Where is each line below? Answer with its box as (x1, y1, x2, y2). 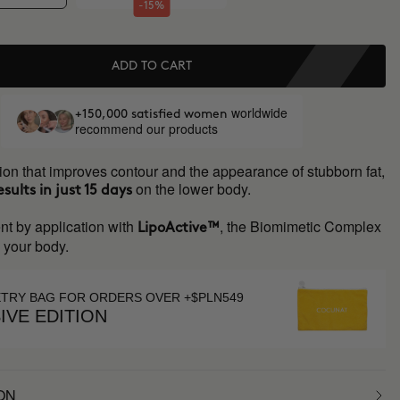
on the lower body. (136, 179, 252, 199)
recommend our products (74, 120, 218, 137)
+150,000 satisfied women (74, 108, 231, 120)
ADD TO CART (111, 60, 192, 71)
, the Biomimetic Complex (220, 216, 382, 237)
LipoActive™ (134, 221, 221, 235)
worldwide (230, 104, 287, 121)
